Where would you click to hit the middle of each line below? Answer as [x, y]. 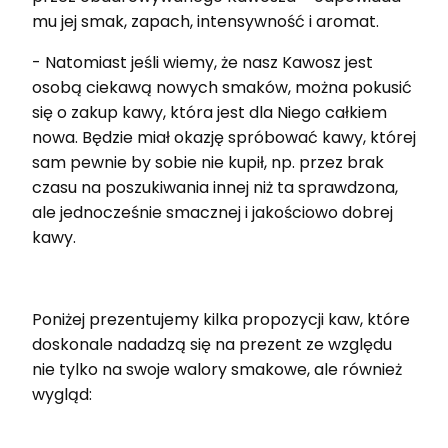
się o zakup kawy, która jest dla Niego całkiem [209, 113]
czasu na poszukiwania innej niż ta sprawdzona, [215, 188]
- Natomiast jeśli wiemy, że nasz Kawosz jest [202, 63]
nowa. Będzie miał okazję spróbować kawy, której [224, 138]
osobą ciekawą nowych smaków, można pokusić [222, 88]
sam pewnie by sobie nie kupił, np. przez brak [208, 163]
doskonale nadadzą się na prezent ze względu [212, 345]
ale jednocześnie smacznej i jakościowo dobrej [212, 213]
